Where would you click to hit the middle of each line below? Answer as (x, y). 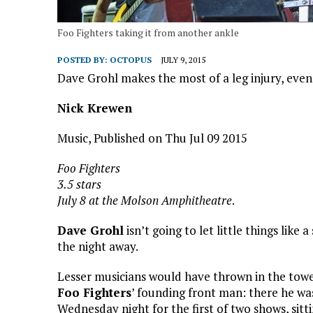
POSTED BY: (83, 59)
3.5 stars (79, 184)
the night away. (98, 246)
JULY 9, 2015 (183, 59)
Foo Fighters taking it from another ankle (148, 32)
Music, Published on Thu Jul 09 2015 (152, 138)
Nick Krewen (95, 108)
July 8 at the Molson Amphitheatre (145, 200)
